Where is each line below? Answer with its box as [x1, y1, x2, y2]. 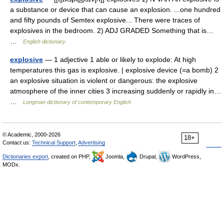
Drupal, [138, 153, 158, 159]
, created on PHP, [48, 153, 92, 159]
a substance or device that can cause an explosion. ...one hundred [10, 5, 220, 13]
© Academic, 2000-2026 [2, 131, 60, 137]
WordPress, [170, 153, 201, 159]
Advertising [78, 139, 105, 145]
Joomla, [104, 153, 126, 159]
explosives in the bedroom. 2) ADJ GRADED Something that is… [10, 26, 213, 34]
